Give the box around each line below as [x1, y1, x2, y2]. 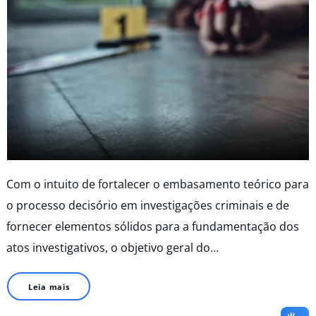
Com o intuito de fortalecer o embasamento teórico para [6, 176, 309, 192]
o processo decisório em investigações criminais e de [6, 197, 289, 213]
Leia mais [28, 281, 70, 292]
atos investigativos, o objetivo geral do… [6, 239, 219, 255]
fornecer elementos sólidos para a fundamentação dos [6, 218, 299, 234]
